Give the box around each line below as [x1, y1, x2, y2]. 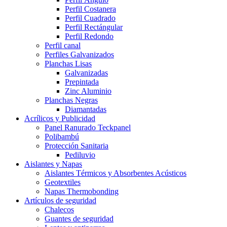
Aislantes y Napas [24, 159, 82, 168]
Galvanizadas [65, 68, 108, 77]
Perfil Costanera [65, 4, 116, 13]
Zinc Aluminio [65, 86, 111, 95]
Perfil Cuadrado [65, 13, 116, 22]
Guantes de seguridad [45, 214, 113, 223]
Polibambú [45, 132, 79, 141]
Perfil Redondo [65, 31, 113, 41]
